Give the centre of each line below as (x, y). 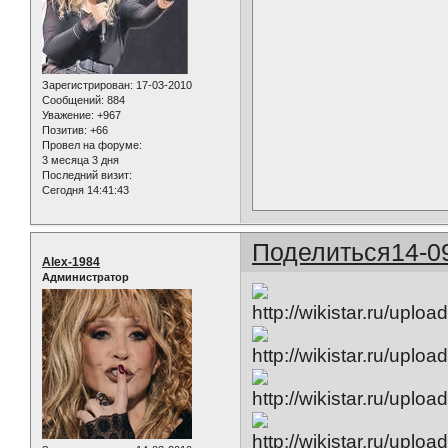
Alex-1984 (71, 262)
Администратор (85, 277)
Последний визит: (87, 175)
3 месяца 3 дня (80, 160)
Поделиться (322, 252)
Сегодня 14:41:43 (85, 190)
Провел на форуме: (92, 145)
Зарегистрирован (86, 85)
